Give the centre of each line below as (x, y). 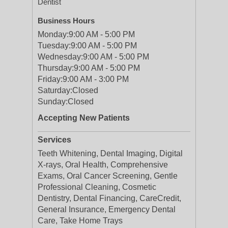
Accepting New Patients (84, 118)
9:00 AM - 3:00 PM (96, 79)
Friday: (50, 79)
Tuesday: (54, 46)
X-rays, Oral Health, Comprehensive (103, 165)
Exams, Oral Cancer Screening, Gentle (108, 176)
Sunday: (53, 102)
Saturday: (55, 90)
